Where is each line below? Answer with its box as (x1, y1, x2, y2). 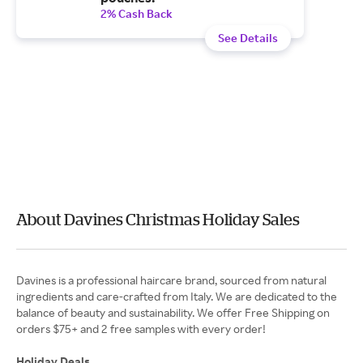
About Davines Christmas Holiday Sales (16, 210, 300, 228)
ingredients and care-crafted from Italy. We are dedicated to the (16, 289, 337, 303)
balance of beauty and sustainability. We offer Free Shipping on (16, 305, 330, 319)
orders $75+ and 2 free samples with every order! (16, 322, 266, 335)
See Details (218, 31, 278, 45)
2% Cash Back (100, 6, 173, 20)
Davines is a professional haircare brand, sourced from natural (16, 273, 327, 287)
